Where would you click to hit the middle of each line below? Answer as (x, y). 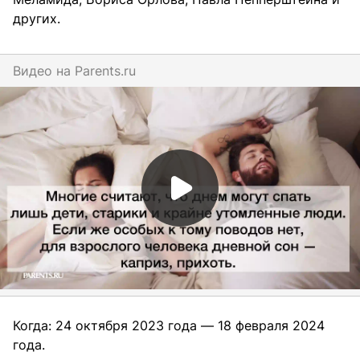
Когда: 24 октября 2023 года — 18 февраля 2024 (169, 326)
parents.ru (109, 71)
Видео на (44, 71)
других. (41, 19)
